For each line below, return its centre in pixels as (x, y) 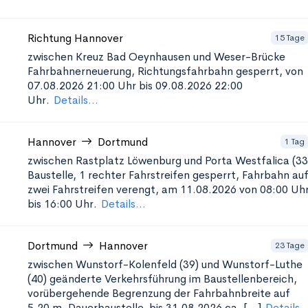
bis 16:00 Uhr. (62, 204)
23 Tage (290, 245)
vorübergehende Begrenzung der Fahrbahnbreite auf (159, 293)
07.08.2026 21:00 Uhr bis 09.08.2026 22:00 (135, 86)
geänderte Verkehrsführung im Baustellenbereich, (173, 279)
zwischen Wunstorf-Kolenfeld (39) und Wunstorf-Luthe (165, 264)
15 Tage (290, 37)
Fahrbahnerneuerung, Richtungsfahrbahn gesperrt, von (165, 71)
